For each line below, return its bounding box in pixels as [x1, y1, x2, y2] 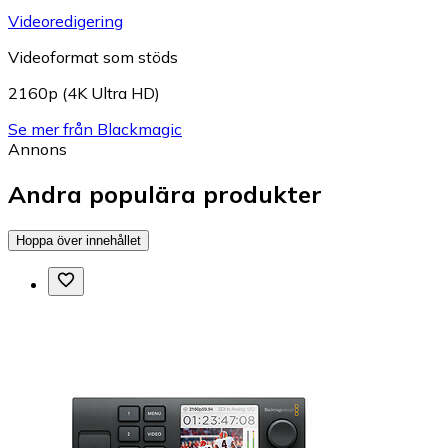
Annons [8, 138, 67, 159]
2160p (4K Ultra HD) [8, 82, 160, 103]
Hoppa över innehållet [16, 232, 141, 248]
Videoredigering [8, 10, 123, 31]
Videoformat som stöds [8, 46, 178, 67]
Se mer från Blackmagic [8, 118, 182, 139]
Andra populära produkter [8, 178, 322, 209]
